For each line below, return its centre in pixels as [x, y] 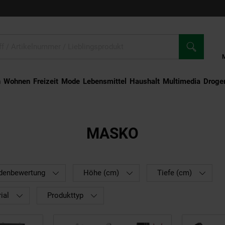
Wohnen [17, 81]
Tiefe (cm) [175, 173]
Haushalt [144, 81]
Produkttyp [65, 195]
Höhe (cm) [101, 173]
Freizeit [45, 81]
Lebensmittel [104, 81]
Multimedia [181, 81]
